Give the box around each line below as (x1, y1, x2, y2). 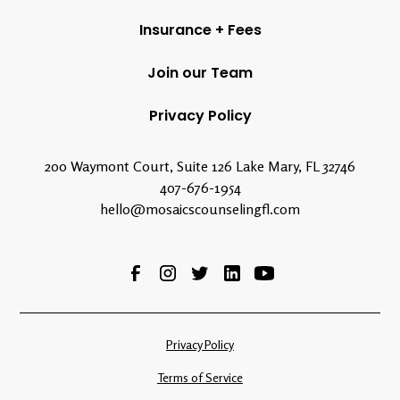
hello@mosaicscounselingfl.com (100, 200, 300, 219)
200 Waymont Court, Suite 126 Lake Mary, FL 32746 (45, 157, 355, 176)
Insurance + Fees (138, 20, 262, 41)
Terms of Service (157, 370, 243, 386)
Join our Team (147, 62, 253, 84)
